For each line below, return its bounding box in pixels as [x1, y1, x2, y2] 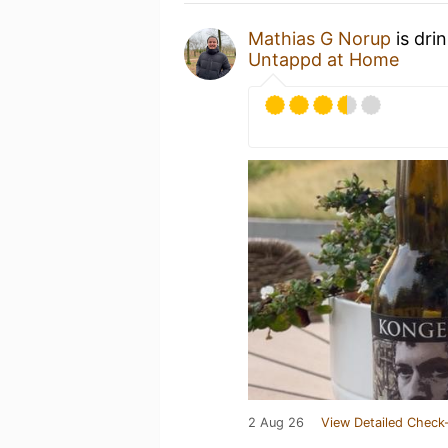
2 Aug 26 [248, 415, 304, 430]
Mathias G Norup [248, 28, 391, 49]
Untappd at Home [248, 49, 399, 70]
